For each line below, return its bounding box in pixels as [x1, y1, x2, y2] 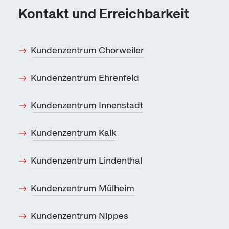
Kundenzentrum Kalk [31, 127, 117, 139]
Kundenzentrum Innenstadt [31, 99, 143, 111]
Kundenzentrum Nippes [31, 210, 128, 221]
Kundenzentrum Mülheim [31, 182, 134, 194]
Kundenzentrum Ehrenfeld [31, 72, 139, 83]
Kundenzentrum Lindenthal [31, 154, 142, 166]
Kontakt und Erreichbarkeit [18, 5, 189, 22]
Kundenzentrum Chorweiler [31, 44, 144, 56]
